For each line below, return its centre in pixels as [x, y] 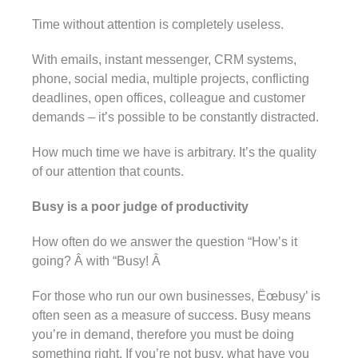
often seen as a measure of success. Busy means [171, 315]
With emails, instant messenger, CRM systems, [164, 59]
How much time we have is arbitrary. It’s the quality [174, 152]
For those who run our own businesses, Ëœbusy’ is [176, 296]
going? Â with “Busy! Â [96, 261]
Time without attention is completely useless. [158, 24]
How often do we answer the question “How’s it [165, 241]
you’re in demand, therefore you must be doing [163, 334]
